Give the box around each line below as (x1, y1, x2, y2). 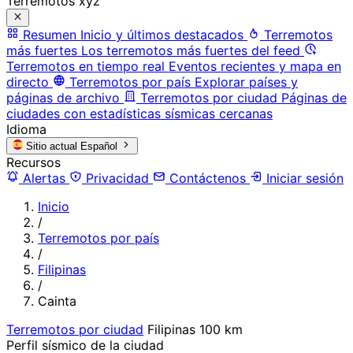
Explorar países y (195, 73, 298, 90)
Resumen (23, 26, 76, 43)
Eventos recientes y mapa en (169, 58, 341, 74)
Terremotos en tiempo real (6, 58, 165, 74)
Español (80, 139, 118, 152)
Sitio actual (26, 139, 78, 152)
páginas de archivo (6, 89, 120, 106)
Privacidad (82, 169, 153, 186)
